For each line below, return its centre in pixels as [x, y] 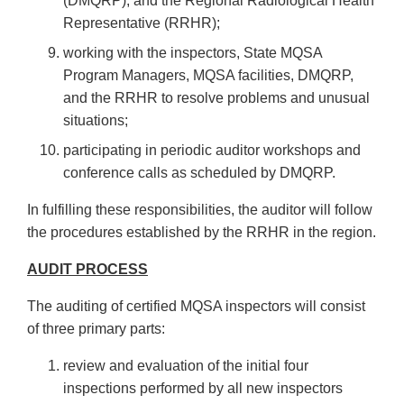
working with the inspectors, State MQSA [193, 53]
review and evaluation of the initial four [186, 366]
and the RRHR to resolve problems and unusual [216, 98]
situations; [96, 121]
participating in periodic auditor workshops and [212, 151]
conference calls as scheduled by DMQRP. [199, 173]
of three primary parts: [96, 329]
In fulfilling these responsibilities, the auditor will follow [200, 210]
